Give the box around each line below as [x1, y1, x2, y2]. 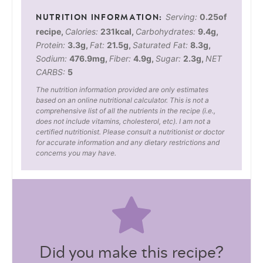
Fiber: [109, 53, 133, 63]
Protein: [36, 39, 68, 50]
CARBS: [36, 66, 68, 77]
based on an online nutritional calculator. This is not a [36, 95, 209, 104]
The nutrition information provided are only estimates [36, 85, 208, 94]
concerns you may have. [36, 148, 116, 157]
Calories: [65, 26, 100, 36]
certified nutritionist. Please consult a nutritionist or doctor [36, 127, 224, 136]
